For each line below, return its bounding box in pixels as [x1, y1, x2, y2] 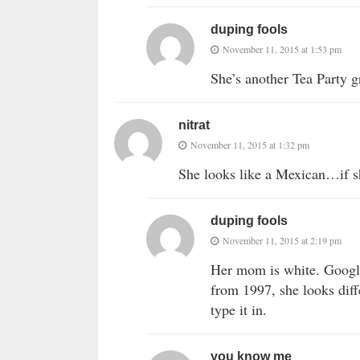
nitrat [178, 118, 210, 133]
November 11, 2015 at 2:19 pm [223, 234, 342, 247]
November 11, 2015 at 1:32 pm [190, 138, 309, 152]
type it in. [211, 300, 267, 320]
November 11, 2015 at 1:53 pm [223, 43, 342, 56]
